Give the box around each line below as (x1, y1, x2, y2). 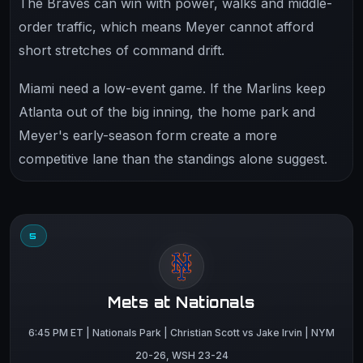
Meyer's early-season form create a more (19, 126, 277, 143)
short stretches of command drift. (19, 41, 224, 58)
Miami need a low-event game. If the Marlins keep (19, 79, 326, 96)
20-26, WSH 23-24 (135, 348, 228, 361)
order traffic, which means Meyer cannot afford (19, 18, 314, 35)
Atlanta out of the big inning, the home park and (19, 103, 315, 120)
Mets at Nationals (108, 293, 255, 311)
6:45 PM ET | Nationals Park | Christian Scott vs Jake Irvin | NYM (28, 326, 335, 339)
